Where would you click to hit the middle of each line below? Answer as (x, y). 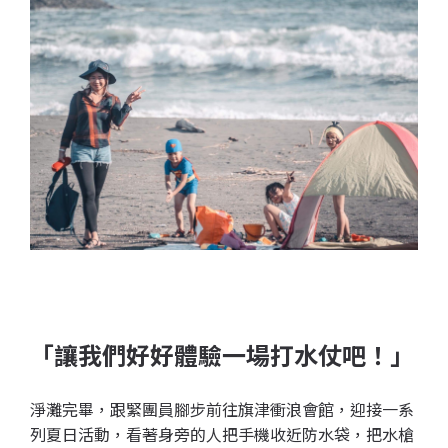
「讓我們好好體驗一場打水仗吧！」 (222, 357)
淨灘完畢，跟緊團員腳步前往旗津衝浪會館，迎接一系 (222, 410)
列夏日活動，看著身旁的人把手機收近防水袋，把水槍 (222, 435)
